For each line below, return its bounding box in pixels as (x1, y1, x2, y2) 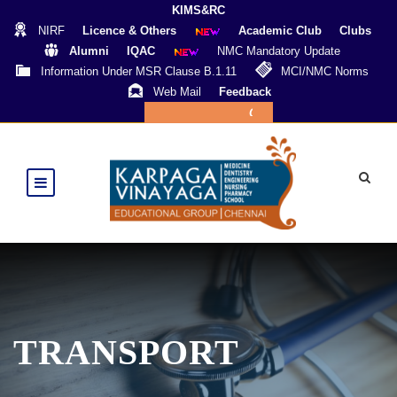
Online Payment (238, 106, 327, 120)
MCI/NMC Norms (281, 65, 369, 78)
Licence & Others (82, 24, 176, 37)
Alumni (69, 44, 109, 58)
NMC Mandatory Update (217, 44, 340, 58)
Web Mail (152, 85, 201, 98)
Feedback (218, 85, 271, 98)
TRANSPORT (13, 332, 239, 372)
